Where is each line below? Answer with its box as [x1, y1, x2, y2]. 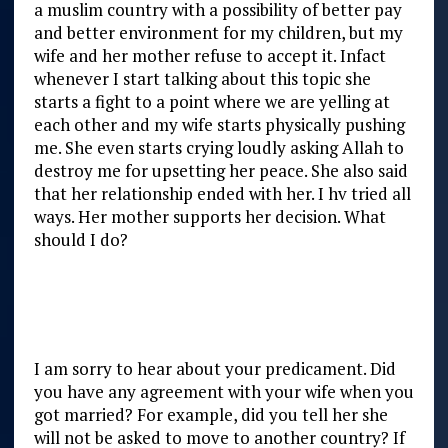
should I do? [33, 227, 128, 251]
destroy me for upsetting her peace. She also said [33, 158, 408, 182]
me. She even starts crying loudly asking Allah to [33, 135, 404, 159]
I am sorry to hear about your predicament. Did [33, 356, 396, 380]
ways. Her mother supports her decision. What [33, 204, 386, 228]
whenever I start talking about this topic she [33, 66, 371, 90]
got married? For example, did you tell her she [33, 402, 388, 426]
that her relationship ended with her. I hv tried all [33, 181, 411, 205]
